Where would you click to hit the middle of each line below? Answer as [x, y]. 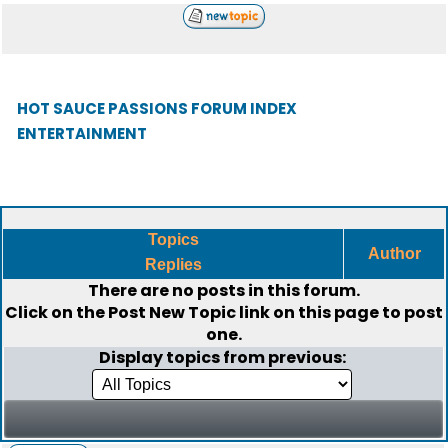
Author [394, 253]
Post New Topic [172, 312]
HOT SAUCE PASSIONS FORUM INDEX [157, 108]
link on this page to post [339, 312]
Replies [173, 264]
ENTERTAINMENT [82, 133]
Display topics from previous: [223, 357]
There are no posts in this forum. [224, 290]
